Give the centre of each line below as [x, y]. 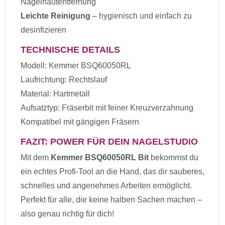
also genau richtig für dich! [67, 214]
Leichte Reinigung [55, 16]
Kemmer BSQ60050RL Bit [100, 158]
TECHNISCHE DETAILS [70, 50]
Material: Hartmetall [55, 94]
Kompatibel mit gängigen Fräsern [80, 122]
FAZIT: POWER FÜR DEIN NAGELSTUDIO [109, 142]
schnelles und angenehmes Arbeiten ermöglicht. [106, 186]
